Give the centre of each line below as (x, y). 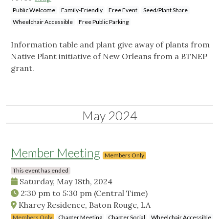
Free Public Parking (104, 22)
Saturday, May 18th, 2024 (65, 182)
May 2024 (109, 116)
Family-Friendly (82, 10)
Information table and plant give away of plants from (110, 45)
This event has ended (41, 171)
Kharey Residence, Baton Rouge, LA (84, 205)
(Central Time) (121, 193)
